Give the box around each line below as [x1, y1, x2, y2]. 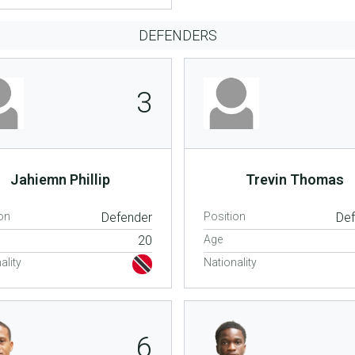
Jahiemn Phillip [10, 170, 110, 188]
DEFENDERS [138, 27, 217, 44]
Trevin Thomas [246, 170, 345, 188]
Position [203, 210, 246, 223]
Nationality [203, 256, 257, 269]
